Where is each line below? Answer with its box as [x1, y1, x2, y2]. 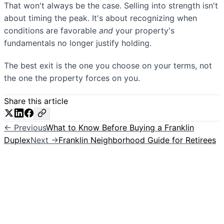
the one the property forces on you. [4, 73, 140, 83]
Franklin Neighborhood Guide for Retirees [58, 135, 216, 145]
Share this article [4, 96, 68, 106]
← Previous [4, 122, 46, 133]
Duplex [4, 135, 30, 145]
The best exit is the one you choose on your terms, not [4, 60, 212, 71]
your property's [113, 25, 174, 36]
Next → [30, 135, 58, 145]
